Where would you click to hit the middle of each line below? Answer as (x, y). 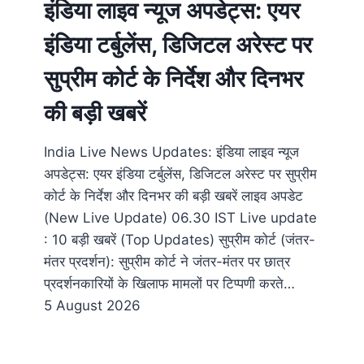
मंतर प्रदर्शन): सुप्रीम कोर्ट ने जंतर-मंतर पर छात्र (167, 262)
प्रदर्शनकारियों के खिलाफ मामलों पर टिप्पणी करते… (169, 284)
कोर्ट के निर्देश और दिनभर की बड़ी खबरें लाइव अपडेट (173, 196)
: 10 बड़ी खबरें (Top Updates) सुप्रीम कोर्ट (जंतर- (180, 240)
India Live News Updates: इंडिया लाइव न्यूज (171, 152)
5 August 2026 (92, 306)
